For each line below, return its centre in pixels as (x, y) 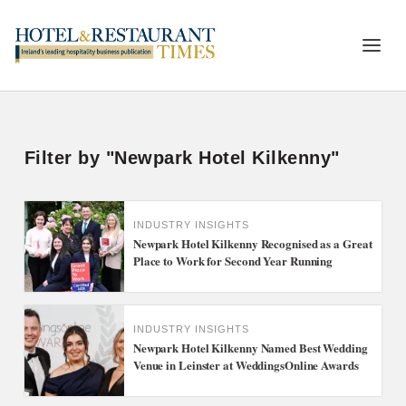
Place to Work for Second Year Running (233, 261)
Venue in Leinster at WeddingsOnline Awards (246, 365)
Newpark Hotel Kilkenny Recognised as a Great (252, 243)
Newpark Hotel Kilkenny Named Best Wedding (250, 348)
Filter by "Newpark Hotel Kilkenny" (182, 158)
